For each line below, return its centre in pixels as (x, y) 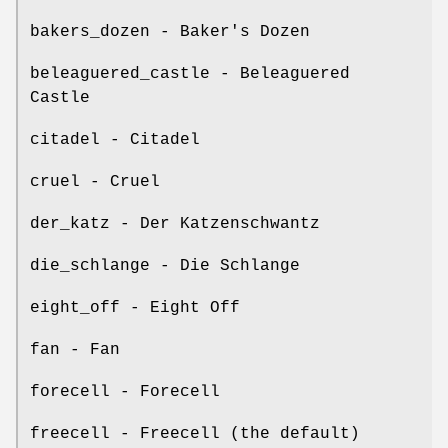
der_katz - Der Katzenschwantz (175, 224)
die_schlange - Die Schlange (165, 266)
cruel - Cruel (95, 182)
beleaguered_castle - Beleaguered (190, 74)
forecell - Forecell (125, 392)
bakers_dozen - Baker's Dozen (170, 32)
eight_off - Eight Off (135, 308)
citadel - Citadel (115, 140)
